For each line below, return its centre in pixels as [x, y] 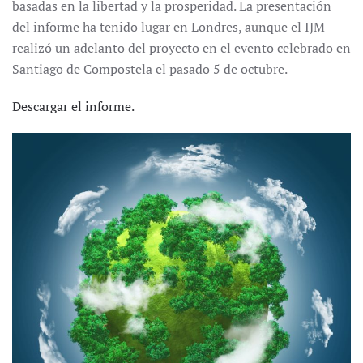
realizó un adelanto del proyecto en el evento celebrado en [181, 48]
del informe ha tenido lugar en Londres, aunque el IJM [169, 27]
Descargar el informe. [73, 106]
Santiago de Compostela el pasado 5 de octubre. [150, 69]
